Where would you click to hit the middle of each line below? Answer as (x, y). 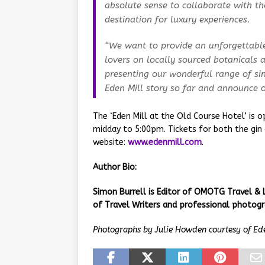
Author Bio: (115, 167)
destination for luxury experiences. (177, 20)
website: (110, 143)
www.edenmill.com (165, 143)
